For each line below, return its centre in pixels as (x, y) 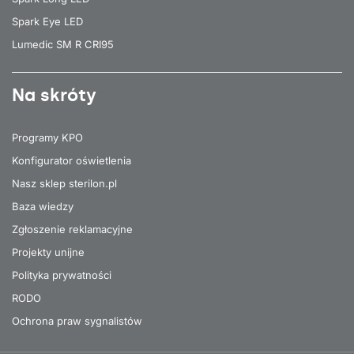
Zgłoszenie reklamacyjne (72, 229)
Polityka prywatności (62, 275)
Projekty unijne (48, 252)
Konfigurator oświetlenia (72, 160)
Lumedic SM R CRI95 (63, 44)
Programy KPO (47, 137)
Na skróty (54, 95)
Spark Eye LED (47, 21)
